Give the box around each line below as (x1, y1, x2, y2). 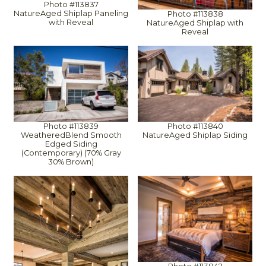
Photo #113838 (167, 9, 223, 18)
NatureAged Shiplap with (147, 18, 243, 27)
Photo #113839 (43, 122, 99, 131)
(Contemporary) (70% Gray (21, 148, 121, 158)
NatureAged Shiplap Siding (142, 131, 248, 140)
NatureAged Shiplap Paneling (14, 8, 128, 18)
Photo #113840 (167, 122, 223, 131)
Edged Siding (45, 140, 97, 149)
